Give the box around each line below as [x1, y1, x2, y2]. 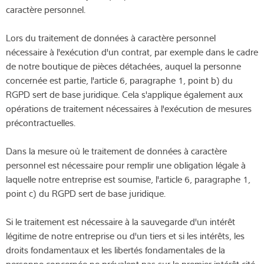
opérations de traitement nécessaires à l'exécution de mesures [6, 101, 252, 115]
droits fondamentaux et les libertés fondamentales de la [6, 243, 225, 256]
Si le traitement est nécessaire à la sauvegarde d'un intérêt [6, 214, 235, 228]
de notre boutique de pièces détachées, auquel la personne [6, 59, 241, 72]
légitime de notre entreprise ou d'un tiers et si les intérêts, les [6, 229, 245, 242]
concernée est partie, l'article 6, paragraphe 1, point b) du [6, 73, 233, 87]
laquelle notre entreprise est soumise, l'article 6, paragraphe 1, [6, 172, 250, 186]
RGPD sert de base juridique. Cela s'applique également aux [6, 87, 243, 101]
